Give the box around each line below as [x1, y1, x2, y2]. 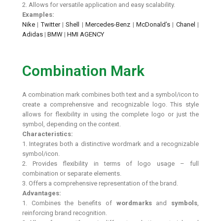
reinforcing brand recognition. [22, 209, 107, 217]
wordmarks [116, 199, 152, 207]
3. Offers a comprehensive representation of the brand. [22, 179, 178, 187]
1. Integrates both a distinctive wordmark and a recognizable [22, 140, 199, 147]
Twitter [40, 21, 60, 29]
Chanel [176, 21, 195, 29]
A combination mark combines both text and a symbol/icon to [22, 90, 199, 98]
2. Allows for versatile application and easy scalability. [22, 1, 175, 9]
